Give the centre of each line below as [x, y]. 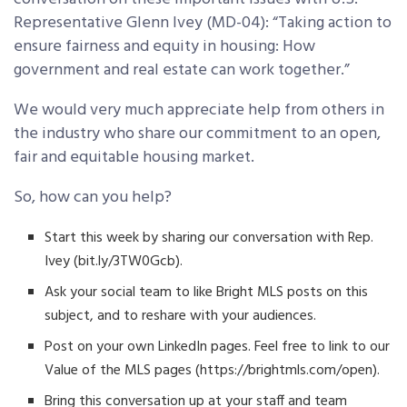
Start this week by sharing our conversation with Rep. [209, 238]
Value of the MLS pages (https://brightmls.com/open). [214, 371]
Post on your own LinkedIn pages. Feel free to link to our [218, 347]
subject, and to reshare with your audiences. [184, 317]
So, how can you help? [96, 198]
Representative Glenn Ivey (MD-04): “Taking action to [203, 24]
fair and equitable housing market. [138, 158]
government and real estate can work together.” [184, 71]
